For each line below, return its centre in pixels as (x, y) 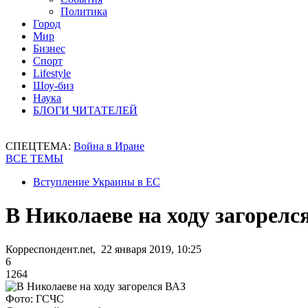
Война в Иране (109, 146)
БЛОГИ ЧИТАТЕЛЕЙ (85, 110)
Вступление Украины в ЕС (97, 182)
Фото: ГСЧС (35, 298)
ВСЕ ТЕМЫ (34, 158)
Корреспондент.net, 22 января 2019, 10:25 (103, 249)
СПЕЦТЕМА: (40, 146)
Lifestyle (52, 73)
